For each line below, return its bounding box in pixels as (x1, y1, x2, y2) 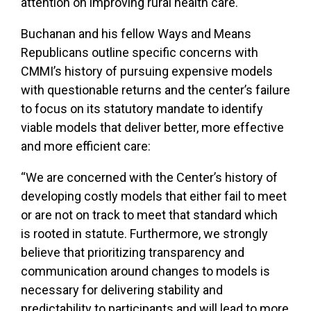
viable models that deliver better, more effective (21, 119, 284, 135)
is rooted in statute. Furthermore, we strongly (21, 226, 268, 241)
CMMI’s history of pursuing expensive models (21, 63, 273, 78)
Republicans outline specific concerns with (21, 44, 258, 60)
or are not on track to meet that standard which (21, 207, 278, 222)
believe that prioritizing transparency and (21, 244, 244, 260)
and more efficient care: (21, 138, 151, 153)
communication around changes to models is (21, 263, 270, 278)
